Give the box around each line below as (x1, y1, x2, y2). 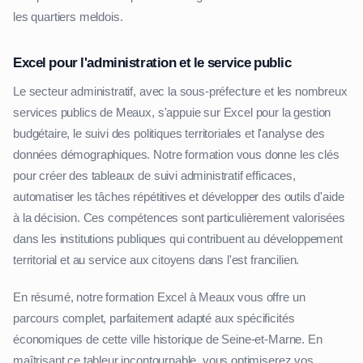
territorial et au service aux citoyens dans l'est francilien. (13, 252, 300, 269)
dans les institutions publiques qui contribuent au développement (13, 231, 343, 248)
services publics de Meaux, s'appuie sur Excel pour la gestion (13, 105, 331, 122)
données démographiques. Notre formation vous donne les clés (13, 147, 340, 164)
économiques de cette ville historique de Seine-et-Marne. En (13, 331, 322, 348)
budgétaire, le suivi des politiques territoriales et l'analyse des (13, 126, 325, 143)
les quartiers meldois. (13, 9, 123, 26)
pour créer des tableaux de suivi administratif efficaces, (13, 168, 296, 185)
